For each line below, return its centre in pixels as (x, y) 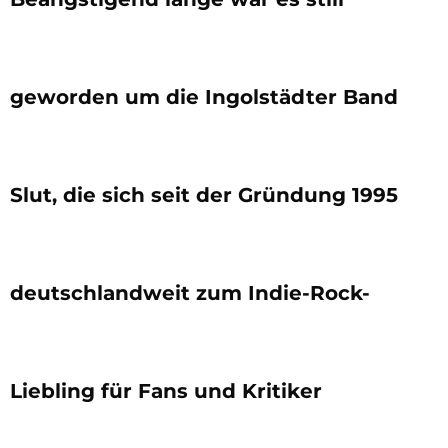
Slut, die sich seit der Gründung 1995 (204, 194)
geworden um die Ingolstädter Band (204, 96)
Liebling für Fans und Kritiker (166, 390)
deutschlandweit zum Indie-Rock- (190, 292)
